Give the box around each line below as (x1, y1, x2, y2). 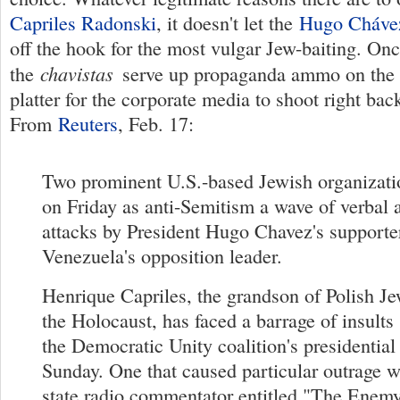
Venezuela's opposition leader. (42, 243, 282, 269)
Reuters (58, 111, 118, 137)
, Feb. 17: (118, 111, 194, 137)
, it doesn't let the (156, 10, 299, 36)
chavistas (40, 60, 113, 87)
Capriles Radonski (10, 10, 156, 36)
